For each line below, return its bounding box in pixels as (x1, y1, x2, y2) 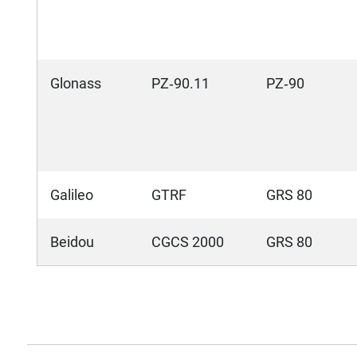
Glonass (50, 75, 101, 92)
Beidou (50, 233, 94, 251)
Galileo (50, 186, 93, 204)
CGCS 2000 (151, 233, 224, 251)
